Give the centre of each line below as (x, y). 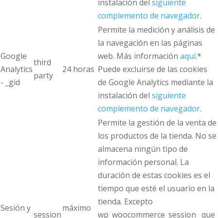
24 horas (78, 69)
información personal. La (143, 162)
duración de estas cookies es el (154, 175)
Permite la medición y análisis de (156, 30)
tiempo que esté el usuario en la (156, 189)
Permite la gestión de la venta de (157, 123)
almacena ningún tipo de (143, 149)
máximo (77, 208)
